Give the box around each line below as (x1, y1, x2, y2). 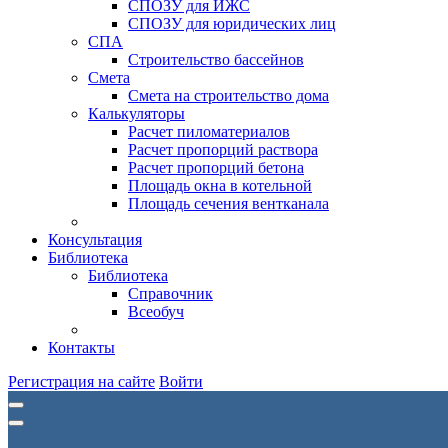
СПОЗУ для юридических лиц (128, 15, 336, 32)
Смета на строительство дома (128, 87, 329, 104)
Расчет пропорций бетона (128, 159, 304, 176)
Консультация (48, 231, 142, 248)
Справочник (128, 285, 213, 302)
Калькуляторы (88, 105, 185, 122)
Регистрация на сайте (8, 373, 155, 390)
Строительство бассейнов (128, 51, 304, 68)
